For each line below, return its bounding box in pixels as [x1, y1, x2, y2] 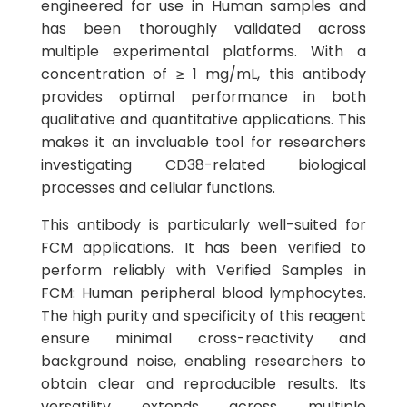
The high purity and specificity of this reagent [41, 305, 366, 326]
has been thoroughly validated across [41, 18, 366, 39]
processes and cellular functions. [41, 177, 275, 198]
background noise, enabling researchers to [41, 351, 366, 372]
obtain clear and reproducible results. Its [41, 373, 366, 394]
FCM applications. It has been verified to [41, 237, 366, 258]
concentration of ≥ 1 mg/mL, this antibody [41, 64, 366, 84]
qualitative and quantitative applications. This [41, 109, 366, 130]
